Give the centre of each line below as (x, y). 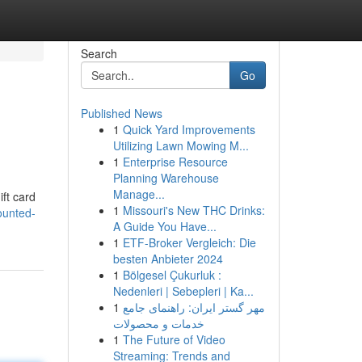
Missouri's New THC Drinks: (194, 210)
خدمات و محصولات (158, 323)
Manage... (139, 194)
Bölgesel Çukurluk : (172, 275)
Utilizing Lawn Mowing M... (181, 145)
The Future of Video (174, 339)
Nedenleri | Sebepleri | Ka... (183, 291)
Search (99, 53)
